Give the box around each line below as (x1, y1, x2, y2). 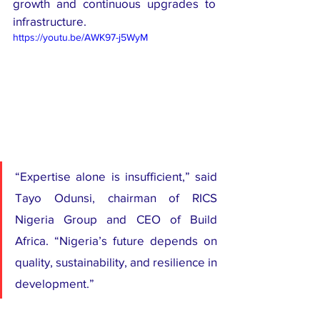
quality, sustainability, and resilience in (15, 255, 217, 269)
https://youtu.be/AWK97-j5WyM (13, 31, 148, 43)
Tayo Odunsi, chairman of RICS (15, 191, 217, 205)
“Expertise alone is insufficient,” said (15, 169, 217, 184)
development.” (15, 276, 94, 291)
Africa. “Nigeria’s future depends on (15, 234, 217, 248)
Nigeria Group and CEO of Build (15, 212, 217, 226)
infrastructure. (13, 14, 86, 28)
